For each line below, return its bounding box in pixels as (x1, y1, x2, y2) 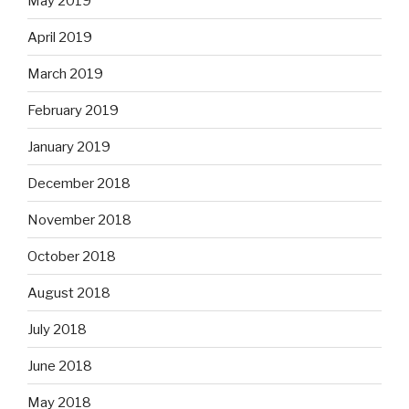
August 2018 (27, 284, 110, 301)
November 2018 (27, 211, 131, 228)
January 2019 (27, 138, 110, 155)
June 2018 (27, 357, 92, 374)
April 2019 (27, 28, 92, 46)
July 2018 (27, 320, 87, 338)
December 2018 (27, 174, 131, 192)
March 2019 (27, 65, 103, 82)
